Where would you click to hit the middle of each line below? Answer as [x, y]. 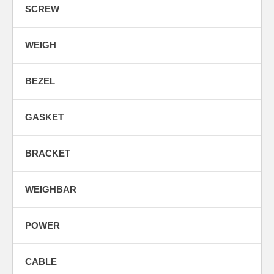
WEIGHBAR [51, 190]
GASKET [44, 117]
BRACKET [48, 154]
